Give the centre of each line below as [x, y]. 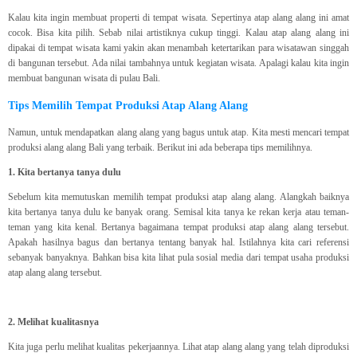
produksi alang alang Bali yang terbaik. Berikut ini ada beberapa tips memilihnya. [160, 148]
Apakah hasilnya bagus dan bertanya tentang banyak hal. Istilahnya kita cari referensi [178, 243]
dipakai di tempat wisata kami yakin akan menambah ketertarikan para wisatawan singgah [178, 48]
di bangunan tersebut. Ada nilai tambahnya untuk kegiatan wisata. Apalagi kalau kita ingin [178, 63]
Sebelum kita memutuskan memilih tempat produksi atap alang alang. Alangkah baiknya [178, 197]
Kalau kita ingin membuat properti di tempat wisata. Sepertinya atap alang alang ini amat [178, 18]
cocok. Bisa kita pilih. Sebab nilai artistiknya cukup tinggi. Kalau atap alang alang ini [178, 33]
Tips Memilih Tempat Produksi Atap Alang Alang [128, 106]
